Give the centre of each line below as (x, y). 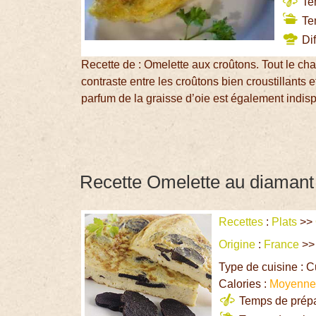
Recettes (241, 222)
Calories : (244, 284)
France (282, 245)
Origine (237, 245)
